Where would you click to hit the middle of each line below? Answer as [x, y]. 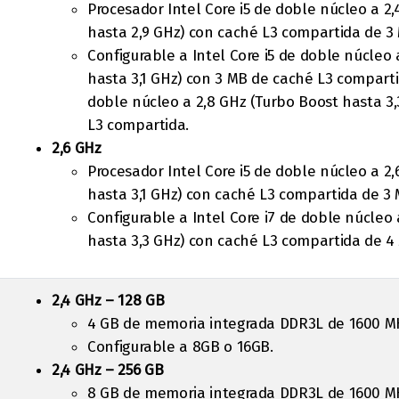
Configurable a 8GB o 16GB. [180, 347]
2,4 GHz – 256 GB [108, 370]
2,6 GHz [77, 148]
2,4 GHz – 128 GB [108, 301]
